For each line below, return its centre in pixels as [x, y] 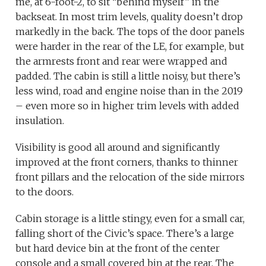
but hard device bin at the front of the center [118, 248]
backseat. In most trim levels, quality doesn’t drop [129, 17]
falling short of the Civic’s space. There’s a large [125, 234]
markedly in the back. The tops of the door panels [130, 32]
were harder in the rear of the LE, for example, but [130, 47]
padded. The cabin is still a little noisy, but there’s [128, 76]
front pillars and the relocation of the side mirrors [130, 177]
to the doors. [45, 192]
